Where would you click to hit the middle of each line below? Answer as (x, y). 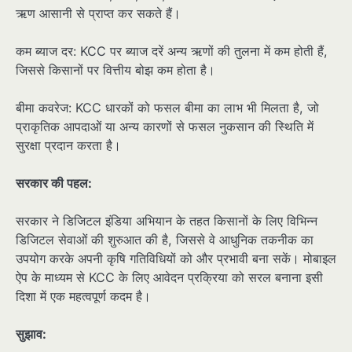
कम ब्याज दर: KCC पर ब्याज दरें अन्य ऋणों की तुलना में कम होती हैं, (172, 51)
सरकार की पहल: (54, 183)
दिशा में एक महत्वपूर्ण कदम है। (83, 297)
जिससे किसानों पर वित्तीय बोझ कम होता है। (115, 70)
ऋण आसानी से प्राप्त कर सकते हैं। (98, 13)
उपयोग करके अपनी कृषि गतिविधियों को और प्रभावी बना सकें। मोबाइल (176, 259)
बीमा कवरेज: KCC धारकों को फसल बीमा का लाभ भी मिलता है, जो (167, 107)
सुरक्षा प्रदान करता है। (68, 145)
